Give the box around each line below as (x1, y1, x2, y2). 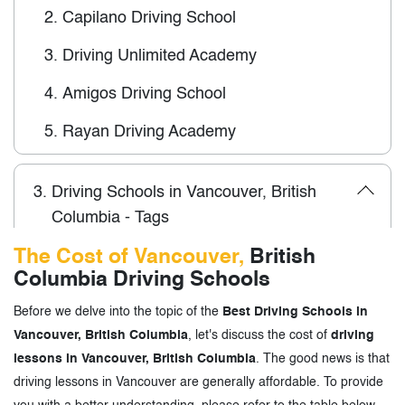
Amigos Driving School (62, 85, 226, 102)
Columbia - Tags (52, 209, 169, 226)
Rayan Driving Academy (62, 123, 236, 140)
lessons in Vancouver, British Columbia (14, 352, 256, 365)
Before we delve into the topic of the (14, 305, 222, 318)
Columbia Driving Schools (14, 268, 270, 290)
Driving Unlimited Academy (62, 47, 257, 64)
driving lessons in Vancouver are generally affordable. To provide (14, 375, 383, 389)
